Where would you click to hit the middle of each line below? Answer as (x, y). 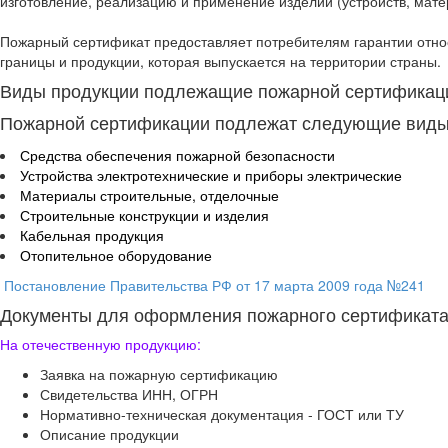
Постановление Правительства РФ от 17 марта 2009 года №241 (214, 284)
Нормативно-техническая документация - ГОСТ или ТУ (222, 413)
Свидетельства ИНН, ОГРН (129, 393)
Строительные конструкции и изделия (144, 214)
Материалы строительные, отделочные (149, 194)
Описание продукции (109, 433)
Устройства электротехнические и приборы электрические (211, 174)
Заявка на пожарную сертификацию (159, 373)
